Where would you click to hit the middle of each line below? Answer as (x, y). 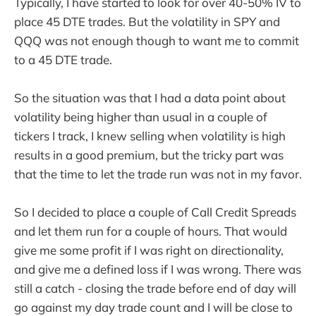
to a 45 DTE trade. (63, 59)
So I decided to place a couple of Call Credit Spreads (155, 212)
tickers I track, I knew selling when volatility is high (150, 135)
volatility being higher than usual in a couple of (141, 116)
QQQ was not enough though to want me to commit (157, 40)
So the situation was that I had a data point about (150, 97)
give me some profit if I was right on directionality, (149, 250)
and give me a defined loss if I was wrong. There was (158, 269)
